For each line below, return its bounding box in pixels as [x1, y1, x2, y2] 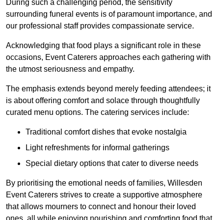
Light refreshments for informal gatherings [26, 143, 169, 152]
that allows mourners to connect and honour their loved [6, 202, 196, 211]
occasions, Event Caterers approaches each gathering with [6, 53, 211, 62]
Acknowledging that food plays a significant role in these [6, 41, 201, 50]
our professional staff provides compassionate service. [6, 22, 194, 30]
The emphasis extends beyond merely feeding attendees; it [6, 84, 211, 93]
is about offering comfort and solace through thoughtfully [6, 96, 200, 105]
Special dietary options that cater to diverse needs [26, 159, 198, 168]
